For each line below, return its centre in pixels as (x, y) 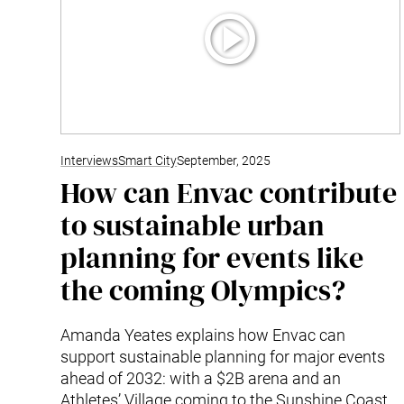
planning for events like (212, 257)
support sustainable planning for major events (223, 356)
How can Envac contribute (229, 193)
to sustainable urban (193, 225)
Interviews (90, 161)
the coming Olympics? (203, 290)
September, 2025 (224, 161)
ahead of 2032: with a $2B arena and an (201, 378)
